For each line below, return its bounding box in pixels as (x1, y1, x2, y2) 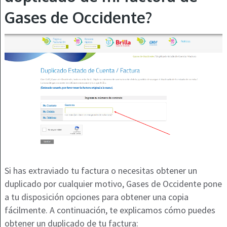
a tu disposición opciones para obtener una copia (4, 191, 188, 203)
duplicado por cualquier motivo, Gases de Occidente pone (4, 178, 222, 190)
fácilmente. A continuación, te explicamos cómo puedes (4, 204, 215, 216)
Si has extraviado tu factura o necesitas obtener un (4, 165, 197, 177)
